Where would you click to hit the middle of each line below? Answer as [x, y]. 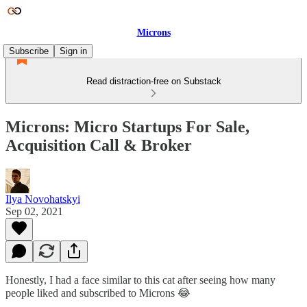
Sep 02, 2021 [34, 211]
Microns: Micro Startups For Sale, [127, 126]
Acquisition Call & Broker [99, 145]
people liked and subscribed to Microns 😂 [98, 293]
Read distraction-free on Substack [153, 81]
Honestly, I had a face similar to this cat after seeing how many [140, 280]
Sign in [73, 51]
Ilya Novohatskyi [43, 199]
